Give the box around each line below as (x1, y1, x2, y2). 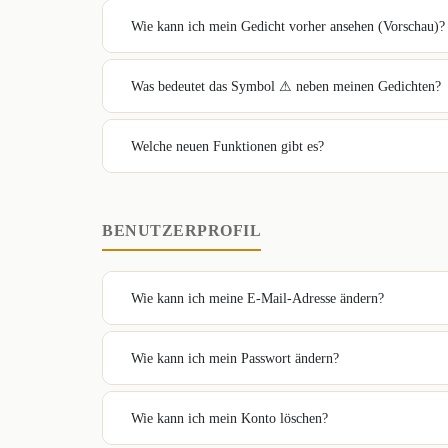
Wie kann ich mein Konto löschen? (131, 410, 328, 426)
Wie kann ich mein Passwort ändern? (131, 350, 339, 366)
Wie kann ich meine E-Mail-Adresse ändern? (131, 290, 384, 306)
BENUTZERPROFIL (102, 222, 261, 239)
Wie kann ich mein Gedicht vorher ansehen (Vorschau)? (131, 18, 445, 34)
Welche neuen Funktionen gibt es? (131, 138, 324, 154)
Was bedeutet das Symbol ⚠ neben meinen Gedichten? (131, 78, 441, 94)
